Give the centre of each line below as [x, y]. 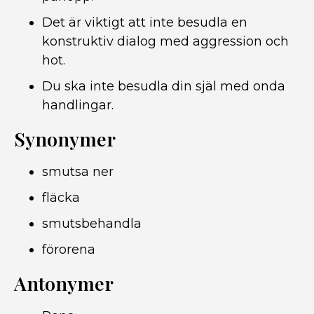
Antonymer [64, 283]
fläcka [61, 198]
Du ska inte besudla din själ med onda [164, 86]
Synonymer [65, 139]
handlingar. [78, 105]
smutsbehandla [92, 224]
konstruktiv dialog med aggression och [165, 41]
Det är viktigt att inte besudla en [145, 22]
